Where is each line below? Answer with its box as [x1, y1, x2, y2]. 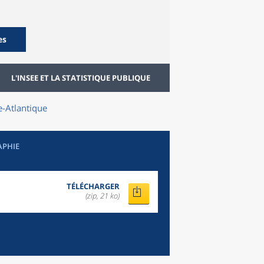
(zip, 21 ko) [85, 190, 120, 201]
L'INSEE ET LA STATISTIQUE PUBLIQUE [11, 72, 150, 83]
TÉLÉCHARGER [67, 181, 120, 192]
